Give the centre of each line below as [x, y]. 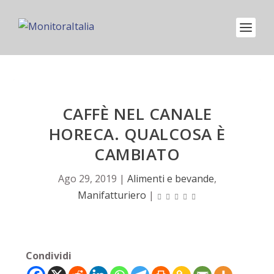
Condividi [49, 256]
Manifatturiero [112, 195]
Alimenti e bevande [170, 179]
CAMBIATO [137, 154]
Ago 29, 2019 [87, 179]
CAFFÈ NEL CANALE [137, 114]
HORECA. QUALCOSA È [137, 134]
